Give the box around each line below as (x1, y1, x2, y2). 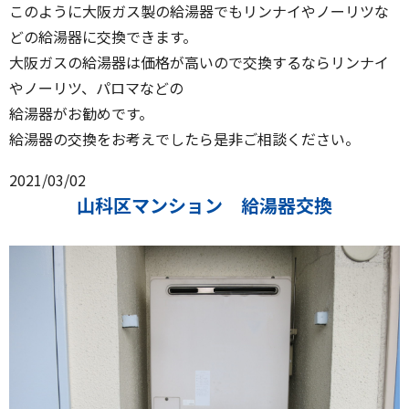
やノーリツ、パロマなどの (9, 77, 184, 100)
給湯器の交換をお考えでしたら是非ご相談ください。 (9, 128, 360, 151)
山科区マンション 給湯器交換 (77, 192, 332, 219)
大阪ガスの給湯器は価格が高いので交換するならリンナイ (9, 51, 389, 74)
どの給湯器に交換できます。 (9, 26, 197, 48)
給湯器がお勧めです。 (9, 102, 153, 125)
